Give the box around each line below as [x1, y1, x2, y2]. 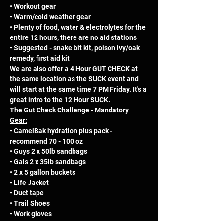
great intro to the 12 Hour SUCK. [10, 96, 110, 104]
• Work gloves [10, 210, 53, 218]
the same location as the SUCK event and [10, 75, 140, 83]
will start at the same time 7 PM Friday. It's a [10, 85, 148, 94]
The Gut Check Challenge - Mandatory [10, 106, 130, 114]
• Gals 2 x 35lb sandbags [10, 158, 87, 166]
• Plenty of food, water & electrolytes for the [10, 23, 147, 32]
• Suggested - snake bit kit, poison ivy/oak [10, 44, 141, 52]
